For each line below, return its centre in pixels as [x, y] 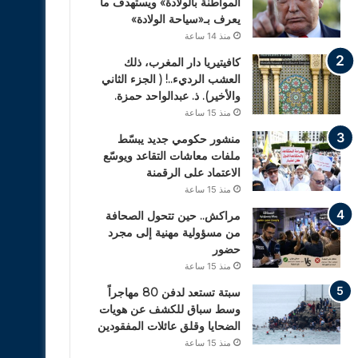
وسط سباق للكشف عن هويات [169, 309]
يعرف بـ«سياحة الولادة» [185, 19]
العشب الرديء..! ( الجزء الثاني [171, 79]
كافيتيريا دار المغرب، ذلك [182, 62]
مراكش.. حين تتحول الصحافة [173, 215]
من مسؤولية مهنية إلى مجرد [174, 232]
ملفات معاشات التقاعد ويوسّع [171, 155]
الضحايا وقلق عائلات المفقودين [169, 326]
